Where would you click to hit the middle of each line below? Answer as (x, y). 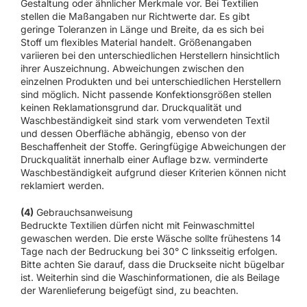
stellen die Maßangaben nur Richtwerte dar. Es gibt (135, 16)
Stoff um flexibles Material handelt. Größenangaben (136, 42)
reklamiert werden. (62, 185)
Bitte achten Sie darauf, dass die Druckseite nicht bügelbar (152, 264)
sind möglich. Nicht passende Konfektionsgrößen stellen (146, 94)
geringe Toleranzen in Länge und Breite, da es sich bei (142, 29)
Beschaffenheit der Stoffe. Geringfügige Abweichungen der (153, 146)
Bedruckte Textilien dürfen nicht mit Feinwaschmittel (137, 225)
